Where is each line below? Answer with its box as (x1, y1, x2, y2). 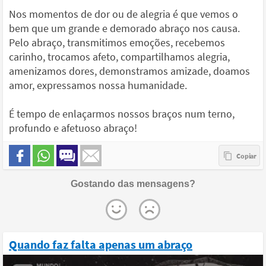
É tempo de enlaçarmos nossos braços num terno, (9, 107, 235, 121)
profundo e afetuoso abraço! (9, 121, 137, 135)
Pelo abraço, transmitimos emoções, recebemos (9, 36, 225, 49)
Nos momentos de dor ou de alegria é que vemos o (9, 7, 238, 21)
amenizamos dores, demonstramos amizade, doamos (9, 64, 250, 78)
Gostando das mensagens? (71, 179, 195, 189)
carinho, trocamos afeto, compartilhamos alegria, (9, 50, 230, 64)
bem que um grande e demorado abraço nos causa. (9, 21, 240, 35)
